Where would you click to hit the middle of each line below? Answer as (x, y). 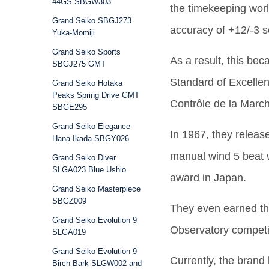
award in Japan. (208, 178)
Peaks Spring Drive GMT (96, 95)
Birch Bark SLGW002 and (97, 263)
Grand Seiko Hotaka (87, 83)
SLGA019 (69, 232)
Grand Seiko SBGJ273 (92, 21)
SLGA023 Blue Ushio (89, 170)
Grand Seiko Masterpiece (96, 189)
